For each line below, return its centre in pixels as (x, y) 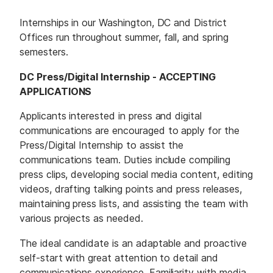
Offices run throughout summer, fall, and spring (124, 37)
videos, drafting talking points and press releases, (131, 189)
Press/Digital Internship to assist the (102, 145)
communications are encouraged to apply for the (129, 131)
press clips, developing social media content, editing (136, 175)
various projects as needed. (81, 218)
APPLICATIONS (56, 91)
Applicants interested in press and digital (111, 116)
